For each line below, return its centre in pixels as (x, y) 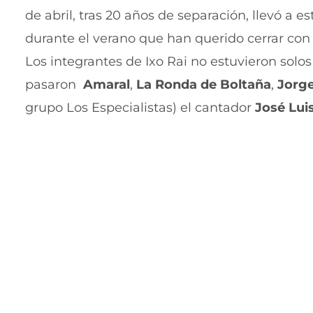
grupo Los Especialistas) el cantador (140, 108)
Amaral (107, 85)
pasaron (54, 85)
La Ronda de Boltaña (204, 85)
